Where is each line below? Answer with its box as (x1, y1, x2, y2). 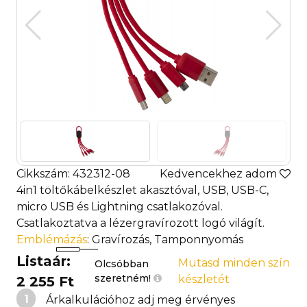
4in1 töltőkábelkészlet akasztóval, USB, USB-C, (16, 184, 269, 197)
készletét (178, 272, 230, 286)
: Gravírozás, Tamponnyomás (87, 233, 243, 247)
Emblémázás (16, 233, 87, 247)
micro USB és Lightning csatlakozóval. (16, 200, 223, 214)
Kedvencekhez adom (160, 167, 280, 181)
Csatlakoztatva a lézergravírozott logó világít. (16, 217, 265, 230)
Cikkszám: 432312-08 (16, 167, 130, 181)
